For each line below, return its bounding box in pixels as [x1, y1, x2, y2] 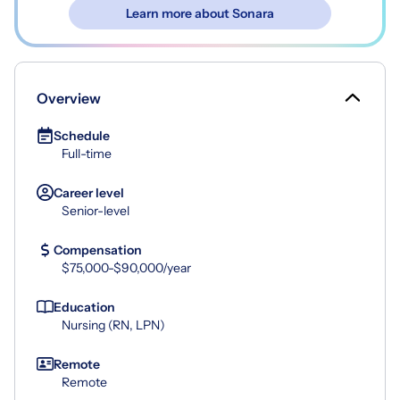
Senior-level [62, 202, 129, 219]
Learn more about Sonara [126, 4, 274, 21]
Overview [37, 88, 101, 107]
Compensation [54, 241, 142, 258]
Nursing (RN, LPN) [62, 316, 165, 333]
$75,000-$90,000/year [62, 259, 191, 276]
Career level [54, 184, 124, 201]
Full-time [62, 145, 112, 162]
